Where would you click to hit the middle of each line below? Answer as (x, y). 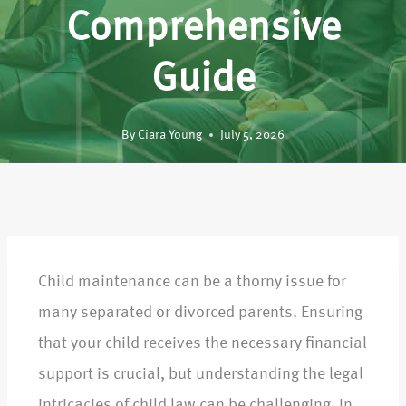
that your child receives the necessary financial (203, 344)
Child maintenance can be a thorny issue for (192, 282)
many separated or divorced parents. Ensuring (200, 313)
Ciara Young (170, 135)
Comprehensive (203, 30)
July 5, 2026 (253, 135)
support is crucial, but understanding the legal (201, 375)
